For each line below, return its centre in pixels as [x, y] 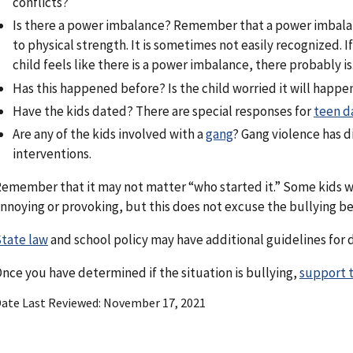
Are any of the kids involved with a [109, 134]
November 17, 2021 [154, 302]
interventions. [52, 153]
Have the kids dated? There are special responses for [163, 111]
